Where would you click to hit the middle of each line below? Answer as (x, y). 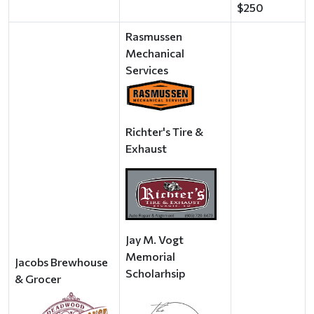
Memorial (150, 256)
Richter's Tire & (164, 131)
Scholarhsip (155, 273)
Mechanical (155, 53)
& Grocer (38, 279)
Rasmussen (154, 36)
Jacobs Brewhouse (61, 262)
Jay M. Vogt (155, 239)
